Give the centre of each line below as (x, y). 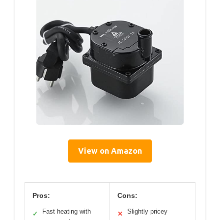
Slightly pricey (147, 211)
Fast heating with (67, 211)
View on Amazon (110, 151)
